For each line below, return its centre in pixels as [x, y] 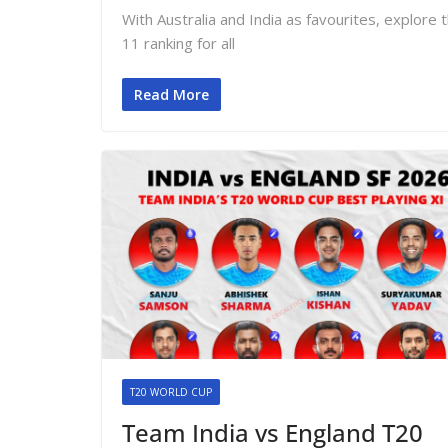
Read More [171, 94]
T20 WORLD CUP [171, 392]
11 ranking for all [178, 43]
